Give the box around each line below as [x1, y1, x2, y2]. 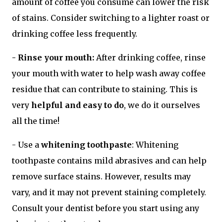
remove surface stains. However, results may [12, 171, 191, 181]
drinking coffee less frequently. [12, 29, 137, 39]
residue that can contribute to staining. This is [12, 84, 198, 94]
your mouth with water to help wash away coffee [12, 68, 206, 78]
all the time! [12, 116, 59, 126]
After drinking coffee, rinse [94, 53, 206, 62]
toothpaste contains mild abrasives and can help [12, 156, 207, 166]
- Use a [12, 140, 41, 150]
